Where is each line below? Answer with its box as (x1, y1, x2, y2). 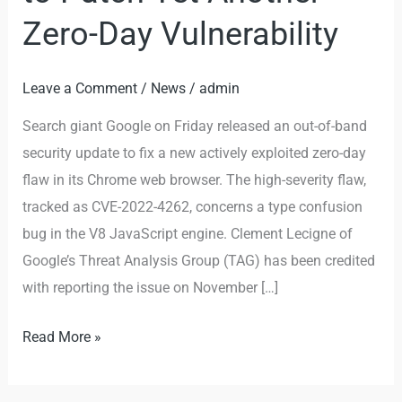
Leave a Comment (22, 79, 138, 97)
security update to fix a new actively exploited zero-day (22, 144, 367, 162)
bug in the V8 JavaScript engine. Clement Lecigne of (22, 225, 354, 243)
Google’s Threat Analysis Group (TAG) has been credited (22, 252, 376, 270)
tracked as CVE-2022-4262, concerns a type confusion (22, 198, 363, 216)
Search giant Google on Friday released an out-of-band (22, 118, 368, 135)
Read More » (22, 328, 102, 345)
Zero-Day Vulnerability (22, 14, 339, 54)
